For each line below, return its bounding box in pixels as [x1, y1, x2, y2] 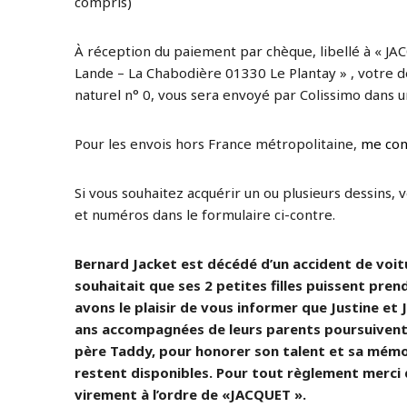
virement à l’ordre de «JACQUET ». [74, 385, 306, 403]
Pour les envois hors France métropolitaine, [74, 134, 361, 153]
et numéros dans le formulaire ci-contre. [74, 205, 335, 223]
